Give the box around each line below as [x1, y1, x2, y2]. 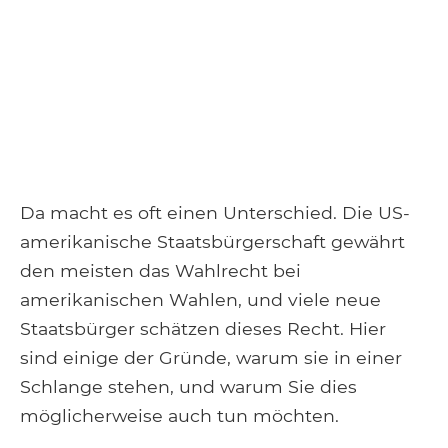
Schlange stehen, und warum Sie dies [20, 375, 357, 397]
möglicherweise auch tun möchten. [20, 404, 344, 426]
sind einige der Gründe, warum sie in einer [20, 346, 402, 368]
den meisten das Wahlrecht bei [20, 259, 301, 281]
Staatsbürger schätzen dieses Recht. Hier [20, 317, 386, 339]
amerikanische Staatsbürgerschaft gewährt [20, 230, 405, 252]
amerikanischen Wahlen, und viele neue [20, 288, 381, 310]
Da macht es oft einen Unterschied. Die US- [20, 201, 410, 223]
